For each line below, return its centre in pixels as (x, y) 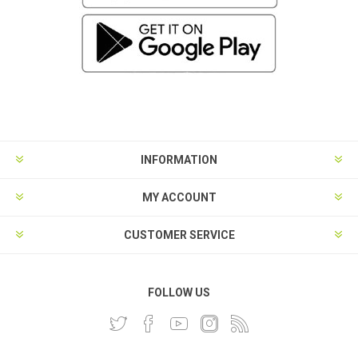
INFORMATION (179, 160)
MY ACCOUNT (179, 197)
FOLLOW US (179, 292)
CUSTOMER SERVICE (179, 235)
